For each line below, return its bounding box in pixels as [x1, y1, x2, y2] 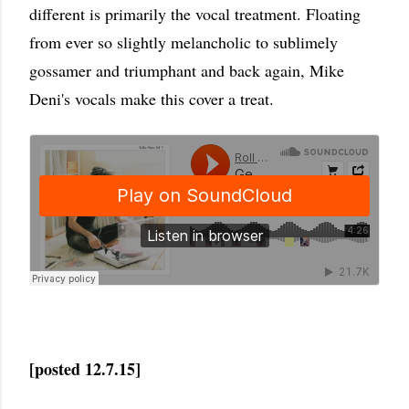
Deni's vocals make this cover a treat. [29, 88, 294, 110]
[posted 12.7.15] [29, 357, 141, 381]
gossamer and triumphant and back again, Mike [29, 59, 344, 81]
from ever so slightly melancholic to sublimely [29, 31, 338, 53]
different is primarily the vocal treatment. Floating [29, 3, 361, 25]
